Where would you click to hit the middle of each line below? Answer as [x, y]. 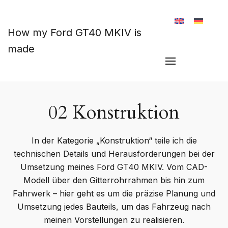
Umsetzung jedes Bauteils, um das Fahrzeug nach [114, 207]
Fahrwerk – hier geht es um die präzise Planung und [114, 193]
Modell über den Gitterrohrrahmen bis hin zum [114, 180]
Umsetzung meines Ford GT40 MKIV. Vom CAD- [114, 167]
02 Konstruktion [114, 113]
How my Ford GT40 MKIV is [75, 33]
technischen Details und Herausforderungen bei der [114, 154]
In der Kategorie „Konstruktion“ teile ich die [114, 140]
